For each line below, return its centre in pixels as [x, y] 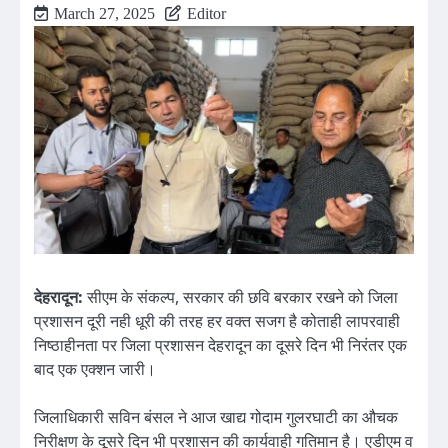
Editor [206, 13]
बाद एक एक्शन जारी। [95, 368]
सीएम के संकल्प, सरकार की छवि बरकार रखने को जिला [240, 296]
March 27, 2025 [104, 13]
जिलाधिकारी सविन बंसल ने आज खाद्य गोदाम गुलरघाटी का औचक [216, 417]
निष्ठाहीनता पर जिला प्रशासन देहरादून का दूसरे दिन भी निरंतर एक [220, 344]
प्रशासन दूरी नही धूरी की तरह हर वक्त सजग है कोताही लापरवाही [217, 320]
